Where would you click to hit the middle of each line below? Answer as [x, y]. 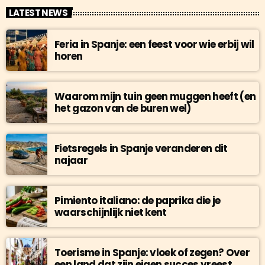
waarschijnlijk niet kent [111, 212]
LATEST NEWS [38, 12]
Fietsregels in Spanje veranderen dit [141, 148]
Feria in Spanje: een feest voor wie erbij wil [154, 44]
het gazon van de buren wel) [123, 108]
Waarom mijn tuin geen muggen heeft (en [155, 96]
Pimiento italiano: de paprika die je [138, 200]
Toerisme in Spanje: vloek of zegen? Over [152, 252]
